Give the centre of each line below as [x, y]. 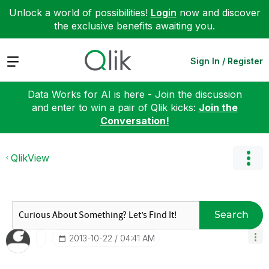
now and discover [218, 13]
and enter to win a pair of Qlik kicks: [115, 107]
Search [231, 215]
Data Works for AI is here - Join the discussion [134, 94]
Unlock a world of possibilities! [80, 13]
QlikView [30, 158]
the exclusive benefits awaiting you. [134, 26]
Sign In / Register [227, 61]
